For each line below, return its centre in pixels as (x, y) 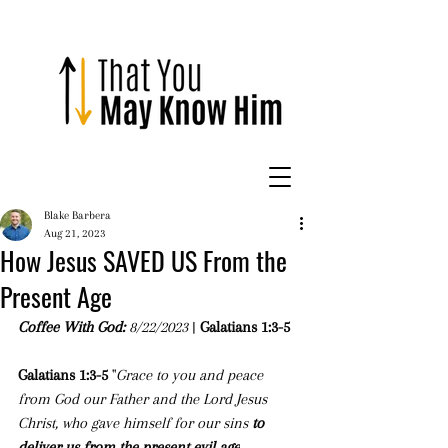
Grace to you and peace (191, 375)
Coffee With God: (73, 327)
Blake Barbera (77, 215)
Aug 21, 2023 (75, 233)
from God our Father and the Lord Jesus (144, 399)
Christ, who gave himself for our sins (135, 423)
